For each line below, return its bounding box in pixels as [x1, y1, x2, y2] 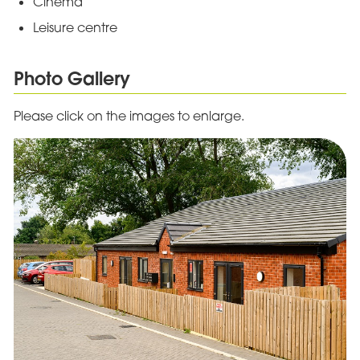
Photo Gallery [13, 66, 130, 90]
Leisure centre [32, 19, 117, 36]
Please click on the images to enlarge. [13, 108, 244, 125]
